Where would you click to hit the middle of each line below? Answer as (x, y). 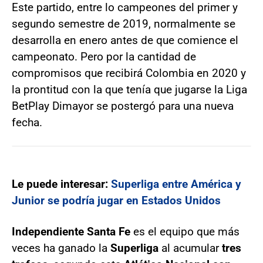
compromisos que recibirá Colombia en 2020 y (129, 73)
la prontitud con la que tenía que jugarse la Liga (129, 90)
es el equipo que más (185, 232)
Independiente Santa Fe (71, 232)
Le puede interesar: (61, 184)
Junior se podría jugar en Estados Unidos (116, 200)
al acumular (189, 248)
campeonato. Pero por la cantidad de (104, 57)
